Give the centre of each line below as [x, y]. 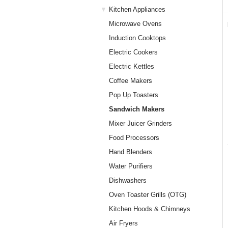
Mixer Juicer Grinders [140, 123]
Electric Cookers [133, 52]
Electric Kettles [132, 66]
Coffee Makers [131, 81]
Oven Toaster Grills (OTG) [148, 195]
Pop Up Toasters [134, 95]
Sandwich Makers [137, 109]
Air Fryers [123, 223]
